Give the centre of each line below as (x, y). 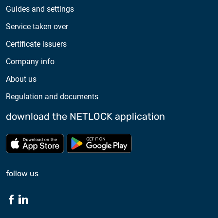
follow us (22, 173)
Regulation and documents (52, 96)
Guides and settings (40, 9)
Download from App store (110, 139)
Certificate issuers (36, 44)
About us (21, 79)
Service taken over (37, 26)
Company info (30, 61)
